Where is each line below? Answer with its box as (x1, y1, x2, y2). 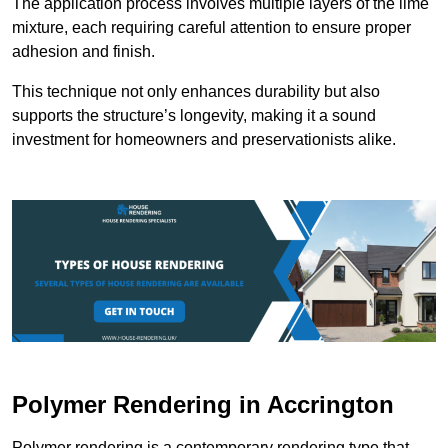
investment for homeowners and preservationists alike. (12, 131, 396, 149)
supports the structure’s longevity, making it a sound (12, 107, 376, 125)
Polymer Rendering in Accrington (12, 390, 394, 418)
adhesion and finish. (12, 43, 155, 61)
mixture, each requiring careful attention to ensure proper (12, 19, 411, 37)
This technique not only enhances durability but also (12, 83, 380, 101)
